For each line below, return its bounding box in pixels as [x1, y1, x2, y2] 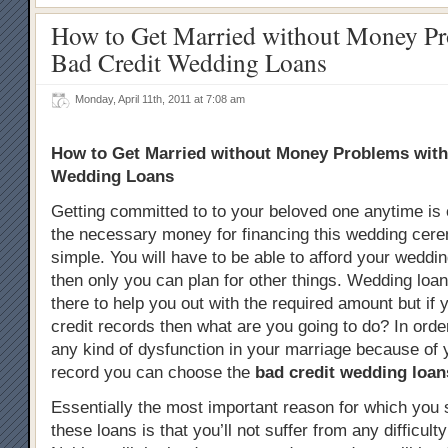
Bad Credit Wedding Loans [51, 44, 327, 79]
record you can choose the [51, 362, 255, 382]
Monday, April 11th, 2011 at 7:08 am [75, 92, 251, 105]
